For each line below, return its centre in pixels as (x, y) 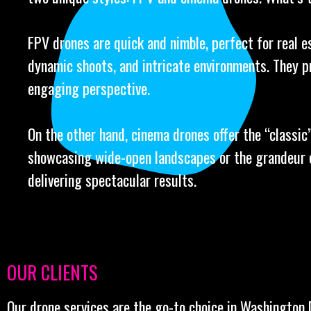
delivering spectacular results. (112, 180)
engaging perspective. (89, 88)
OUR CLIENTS (52, 272)
